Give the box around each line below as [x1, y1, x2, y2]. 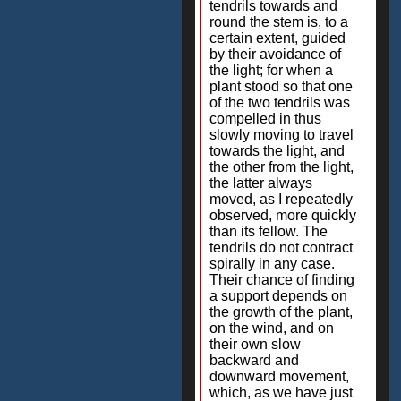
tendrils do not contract [209, 240, 353, 255]
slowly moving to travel [209, 127, 354, 142]
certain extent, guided [209, 30, 346, 46]
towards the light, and [209, 143, 345, 158]
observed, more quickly [209, 208, 356, 223]
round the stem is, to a [209, 14, 348, 30]
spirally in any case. [209, 256, 335, 271]
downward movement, [209, 369, 349, 384]
